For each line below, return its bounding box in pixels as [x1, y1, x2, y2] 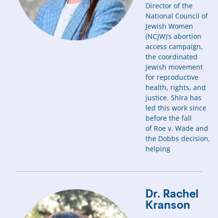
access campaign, [145, 42, 203, 52]
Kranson [145, 200, 191, 212]
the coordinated [145, 52, 198, 62]
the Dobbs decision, [145, 134, 211, 144]
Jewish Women [145, 21, 194, 31]
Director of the [145, 1, 193, 11]
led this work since [145, 103, 207, 113]
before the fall [145, 113, 192, 123]
